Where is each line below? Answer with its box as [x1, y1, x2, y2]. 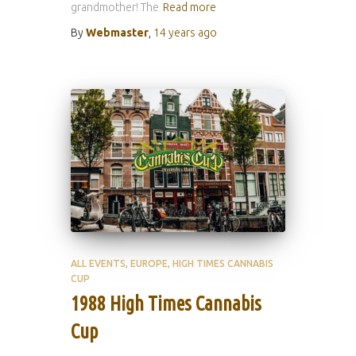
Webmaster [86, 26, 149, 39]
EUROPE [130, 258, 168, 269]
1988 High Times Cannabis [71, 292, 261, 315]
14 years [153, 26, 195, 39]
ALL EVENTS [71, 258, 126, 269]
